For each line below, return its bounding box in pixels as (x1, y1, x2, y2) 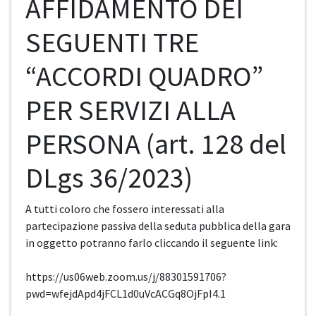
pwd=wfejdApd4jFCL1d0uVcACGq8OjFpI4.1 (25, 286, 226, 301)
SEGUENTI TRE (25, 25, 199, 61)
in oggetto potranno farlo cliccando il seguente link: (25, 236, 278, 250)
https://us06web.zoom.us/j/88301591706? (25, 269, 226, 284)
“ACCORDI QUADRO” (25, 59, 263, 95)
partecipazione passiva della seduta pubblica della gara (25, 219, 291, 233)
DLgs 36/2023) (25, 160, 193, 196)
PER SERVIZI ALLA (25, 92, 236, 128)
